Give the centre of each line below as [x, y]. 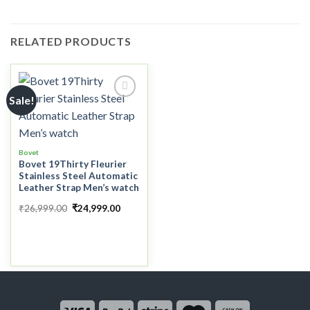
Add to [119, 131]
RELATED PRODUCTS [71, 41]
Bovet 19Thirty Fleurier [72, 164]
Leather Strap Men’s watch [79, 187]
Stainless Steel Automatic [78, 175]
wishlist [119, 140]
